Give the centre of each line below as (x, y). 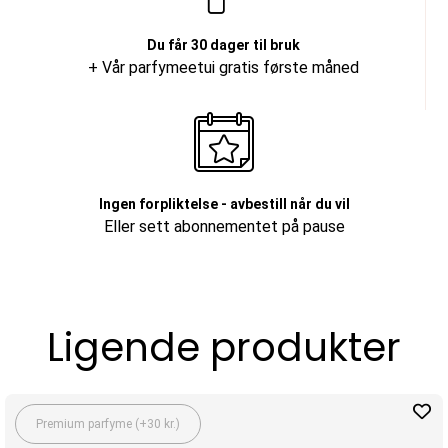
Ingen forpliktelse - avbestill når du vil (224, 204)
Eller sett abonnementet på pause (224, 227)
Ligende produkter (224, 348)
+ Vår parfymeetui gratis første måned (223, 68)
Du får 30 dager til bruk (223, 45)
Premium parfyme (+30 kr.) (108, 424)
